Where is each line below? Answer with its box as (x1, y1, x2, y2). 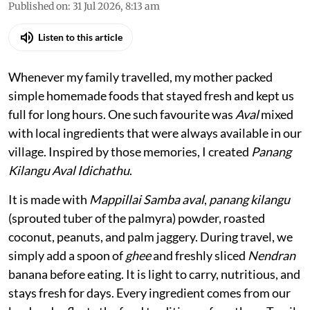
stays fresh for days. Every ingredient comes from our (8, 284, 291, 300)
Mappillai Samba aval (89, 191, 204, 207)
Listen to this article (38, 31, 122, 44)
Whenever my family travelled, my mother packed (8, 69, 273, 84)
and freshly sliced (151, 247, 248, 263)
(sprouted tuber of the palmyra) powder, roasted (8, 210, 265, 226)
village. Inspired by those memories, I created (8, 143, 251, 159)
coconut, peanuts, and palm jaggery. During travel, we (8, 228, 293, 244)
